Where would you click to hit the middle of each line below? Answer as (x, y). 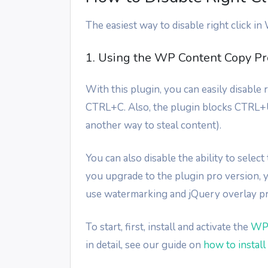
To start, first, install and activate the (168, 227)
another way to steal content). (153, 125)
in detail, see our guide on (144, 245)
